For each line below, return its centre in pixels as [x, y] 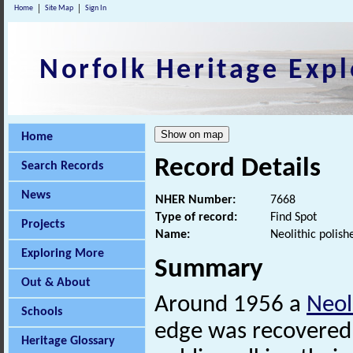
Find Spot [294, 218]
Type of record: [196, 218]
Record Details [238, 169]
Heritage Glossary [68, 341]
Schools [42, 312]
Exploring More [63, 254]
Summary [209, 270]
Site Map [59, 8]
